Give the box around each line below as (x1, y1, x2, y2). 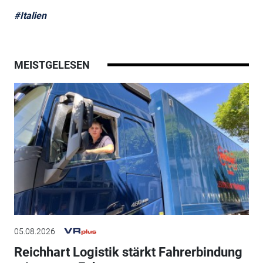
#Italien (14, 9, 46, 21)
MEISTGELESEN (14, 58, 90, 71)
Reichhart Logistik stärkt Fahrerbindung (14, 244, 242, 259)
